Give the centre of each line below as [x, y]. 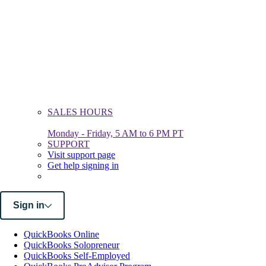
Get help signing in [83, 166]
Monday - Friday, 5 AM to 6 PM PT [115, 134]
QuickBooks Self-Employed [77, 256]
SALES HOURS [80, 112]
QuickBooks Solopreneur [72, 245]
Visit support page [81, 155]
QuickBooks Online [61, 235]
